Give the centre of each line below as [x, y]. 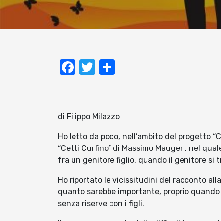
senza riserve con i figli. [101, 204]
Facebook [111, 67]
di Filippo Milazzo [89, 117]
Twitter [121, 67]
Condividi [149, 67]
